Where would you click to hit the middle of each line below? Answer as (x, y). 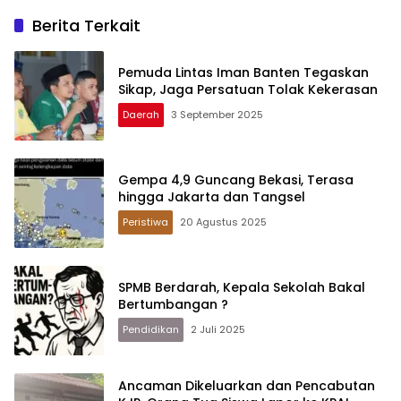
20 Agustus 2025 (223, 222)
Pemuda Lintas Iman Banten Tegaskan (243, 72)
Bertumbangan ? (173, 304)
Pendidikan (151, 329)
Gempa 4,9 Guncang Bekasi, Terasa (236, 179)
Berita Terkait (86, 25)
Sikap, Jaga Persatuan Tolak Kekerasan (248, 89)
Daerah (141, 114)
